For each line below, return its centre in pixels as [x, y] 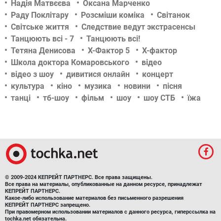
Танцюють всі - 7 [42, 39]
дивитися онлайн [98, 74]
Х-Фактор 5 [109, 51]
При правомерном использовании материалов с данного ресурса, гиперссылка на [110, 212]
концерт [158, 74]
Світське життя [40, 27]
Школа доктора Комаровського [70, 62]
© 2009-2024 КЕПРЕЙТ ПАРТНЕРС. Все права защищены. [79, 177]
